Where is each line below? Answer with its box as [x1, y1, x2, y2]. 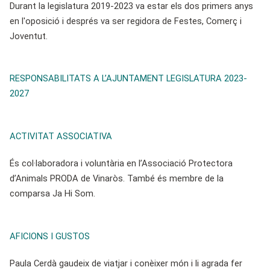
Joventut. [10, 30, 48, 42]
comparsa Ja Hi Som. [10, 188, 95, 199]
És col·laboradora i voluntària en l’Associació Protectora [10, 158, 233, 169]
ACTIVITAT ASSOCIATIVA [10, 130, 112, 142]
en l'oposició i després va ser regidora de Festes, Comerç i [10, 15, 242, 27]
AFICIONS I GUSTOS [10, 230, 90, 242]
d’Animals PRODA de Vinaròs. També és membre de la [10, 173, 224, 184]
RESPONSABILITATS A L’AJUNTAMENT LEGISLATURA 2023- [10, 73, 247, 84]
